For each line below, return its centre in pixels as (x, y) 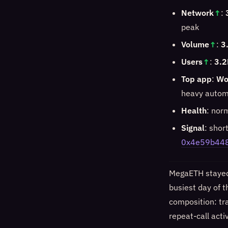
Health (194, 110)
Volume (195, 44)
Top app (196, 79)
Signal (193, 128)
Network (197, 13)
